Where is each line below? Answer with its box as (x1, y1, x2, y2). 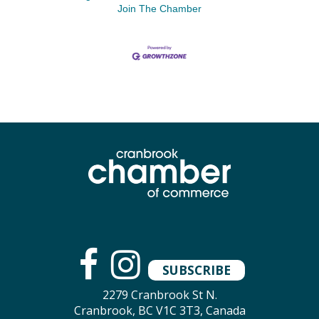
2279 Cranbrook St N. (102, 286, 217, 303)
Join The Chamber (117, 4, 202, 14)
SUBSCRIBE (162, 261, 231, 279)
